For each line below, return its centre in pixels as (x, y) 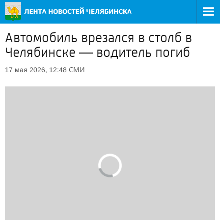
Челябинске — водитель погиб (97, 53)
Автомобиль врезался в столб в (98, 38)
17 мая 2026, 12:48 (36, 70)
